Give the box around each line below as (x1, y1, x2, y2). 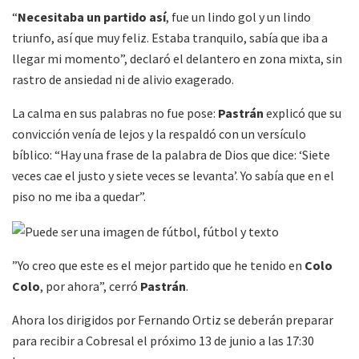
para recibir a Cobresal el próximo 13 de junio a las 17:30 (12, 333, 314, 349)
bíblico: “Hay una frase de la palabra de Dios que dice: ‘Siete (12, 146, 330, 163)
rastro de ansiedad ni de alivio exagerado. (12, 71, 234, 87)
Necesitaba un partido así (18, 8, 166, 25)
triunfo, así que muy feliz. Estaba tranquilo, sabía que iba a (12, 29, 328, 46)
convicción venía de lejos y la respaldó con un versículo (12, 125, 306, 142)
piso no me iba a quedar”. (12, 188, 146, 204)
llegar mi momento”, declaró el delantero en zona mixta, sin (12, 50, 342, 67)
